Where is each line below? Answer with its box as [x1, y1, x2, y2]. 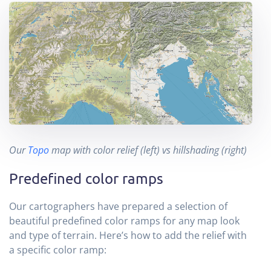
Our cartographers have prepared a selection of [9, 200, 227, 214]
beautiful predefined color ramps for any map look [9, 214, 240, 228]
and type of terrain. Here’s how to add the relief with [9, 229, 247, 243]
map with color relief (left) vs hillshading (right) [49, 143, 247, 157]
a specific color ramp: [9, 243, 106, 257]
